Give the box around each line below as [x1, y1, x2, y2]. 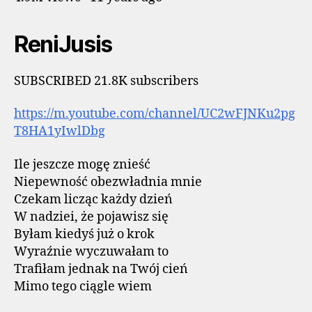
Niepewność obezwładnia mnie [14, 173, 202, 190]
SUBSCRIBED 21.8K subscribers [14, 72, 198, 89]
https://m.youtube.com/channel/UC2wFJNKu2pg [14, 106, 295, 122]
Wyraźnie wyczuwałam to [14, 243, 169, 260]
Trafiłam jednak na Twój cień [14, 260, 188, 277]
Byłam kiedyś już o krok [14, 226, 155, 242]
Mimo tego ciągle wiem [14, 278, 152, 295]
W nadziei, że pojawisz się [14, 208, 169, 225]
